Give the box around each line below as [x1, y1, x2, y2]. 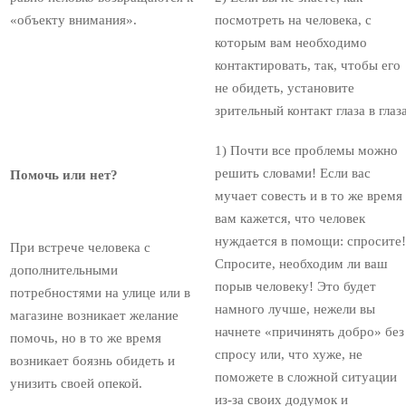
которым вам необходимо [215, 35, 367, 51]
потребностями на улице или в [10, 285, 190, 301]
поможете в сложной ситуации [215, 370, 397, 385]
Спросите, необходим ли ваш [215, 256, 388, 272]
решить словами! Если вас [215, 166, 371, 181]
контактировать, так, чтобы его [215, 58, 401, 73]
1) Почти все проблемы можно [215, 143, 398, 159]
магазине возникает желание [10, 308, 179, 324]
